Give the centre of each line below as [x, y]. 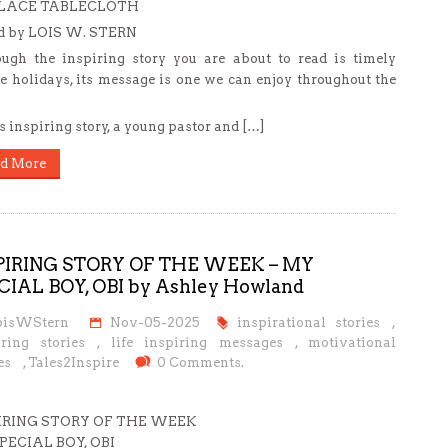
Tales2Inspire [73, 362]
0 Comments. [200, 362]
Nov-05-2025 [154, 322]
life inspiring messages [196, 342]
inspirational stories [309, 322]
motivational [352, 342]
